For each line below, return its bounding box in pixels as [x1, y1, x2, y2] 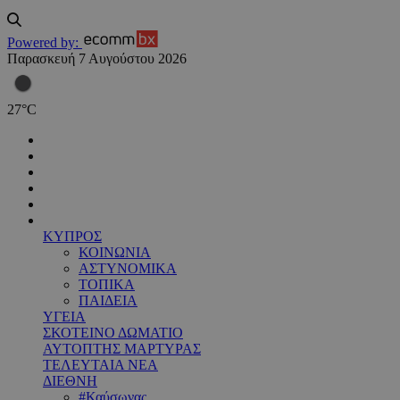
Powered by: [7, 35, 79, 51]
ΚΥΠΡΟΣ [43, 229, 102, 245]
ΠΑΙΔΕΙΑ [79, 293, 137, 309]
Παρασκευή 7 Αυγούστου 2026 [7, 51, 187, 67]
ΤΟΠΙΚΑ [79, 277, 135, 293]
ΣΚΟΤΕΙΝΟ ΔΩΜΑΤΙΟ [43, 325, 183, 341]
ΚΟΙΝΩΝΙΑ [79, 245, 151, 261]
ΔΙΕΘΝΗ [43, 373, 97, 389]
